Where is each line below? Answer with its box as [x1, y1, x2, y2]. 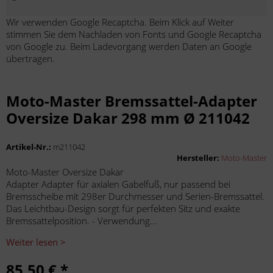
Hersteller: [177, 152, 221, 163]
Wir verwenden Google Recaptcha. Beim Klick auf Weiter [6, 16, 234, 28]
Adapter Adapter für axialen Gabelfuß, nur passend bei [6, 178, 230, 190]
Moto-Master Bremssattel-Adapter [6, 91, 257, 111]
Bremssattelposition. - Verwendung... [6, 214, 157, 227]
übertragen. [6, 52, 55, 65]
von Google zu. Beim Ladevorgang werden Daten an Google [6, 40, 252, 52]
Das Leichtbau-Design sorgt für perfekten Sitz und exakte [6, 202, 240, 214]
